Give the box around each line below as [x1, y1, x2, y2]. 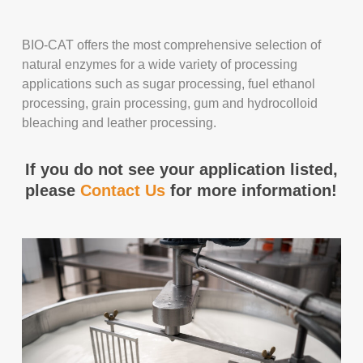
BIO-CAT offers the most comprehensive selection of [22, 37, 322, 52]
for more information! [165, 181, 338, 199]
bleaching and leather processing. [22, 115, 217, 130]
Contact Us [80, 181, 166, 199]
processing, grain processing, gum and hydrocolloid [22, 96, 318, 110]
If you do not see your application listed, [24, 160, 338, 178]
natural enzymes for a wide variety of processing [22, 57, 298, 71]
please [25, 181, 81, 199]
